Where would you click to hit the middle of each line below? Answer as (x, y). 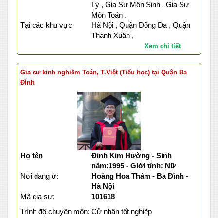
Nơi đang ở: (39, 176)
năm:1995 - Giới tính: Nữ (133, 166)
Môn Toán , (109, 15)
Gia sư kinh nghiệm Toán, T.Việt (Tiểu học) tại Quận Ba (104, 73)
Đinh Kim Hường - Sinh (131, 156)
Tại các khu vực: (47, 25)
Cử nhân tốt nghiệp (121, 212)
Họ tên (32, 156)
